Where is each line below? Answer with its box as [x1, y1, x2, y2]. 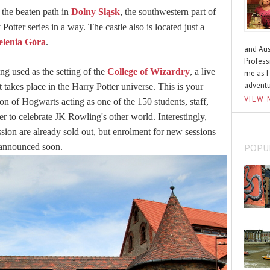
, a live [190, 66, 215, 77]
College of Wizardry [107, 66, 190, 77]
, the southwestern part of [120, 7, 216, 17]
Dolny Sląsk [71, 7, 120, 17]
